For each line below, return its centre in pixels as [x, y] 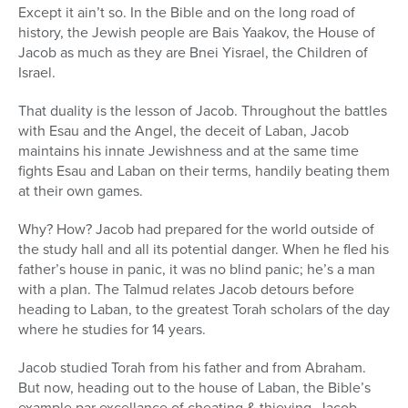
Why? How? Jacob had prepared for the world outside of [196, 229]
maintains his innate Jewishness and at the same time [189, 151]
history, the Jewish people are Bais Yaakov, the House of [197, 33]
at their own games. [81, 191]
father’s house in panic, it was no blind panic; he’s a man [197, 270]
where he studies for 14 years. [112, 330]
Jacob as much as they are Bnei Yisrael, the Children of [193, 53]
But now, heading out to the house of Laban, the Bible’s [194, 388]
